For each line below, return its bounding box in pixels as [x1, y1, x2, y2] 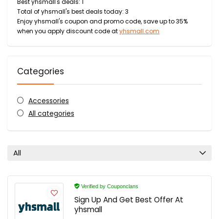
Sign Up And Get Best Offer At [74, 195, 183, 205]
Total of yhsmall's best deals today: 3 [17, 7, 129, 16]
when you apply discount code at [17, 27, 119, 35]
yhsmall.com [119, 27, 159, 35]
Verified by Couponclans [80, 183, 138, 189]
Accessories [28, 96, 69, 106]
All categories [28, 109, 74, 118]
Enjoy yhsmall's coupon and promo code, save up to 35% [17, 17, 188, 25]
